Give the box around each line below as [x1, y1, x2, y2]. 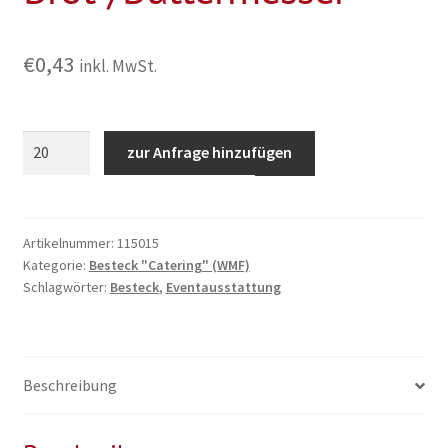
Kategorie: [22, 256, 89, 275]
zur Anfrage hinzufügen [127, 142, 293, 163]
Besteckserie [21, 131, 110, 152]
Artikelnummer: [22, 234, 117, 253]
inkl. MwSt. [78, 55, 157, 78]
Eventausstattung [165, 278, 281, 297]
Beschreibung [22, 375, 117, 396]
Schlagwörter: [22, 278, 110, 297]
